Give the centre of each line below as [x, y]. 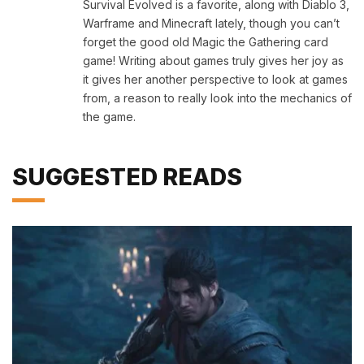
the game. [109, 117]
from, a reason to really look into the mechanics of [217, 98]
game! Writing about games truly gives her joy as [213, 61]
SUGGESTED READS [127, 177]
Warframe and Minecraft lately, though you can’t [211, 24]
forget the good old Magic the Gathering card [206, 42]
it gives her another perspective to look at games [215, 80]
